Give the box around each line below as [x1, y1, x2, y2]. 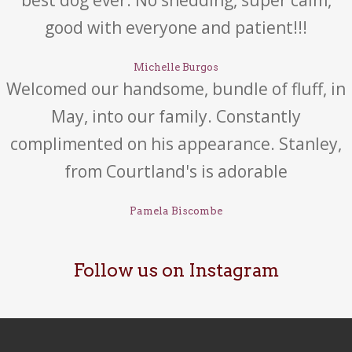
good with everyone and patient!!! [45, 16, 307, 38]
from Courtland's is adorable [64, 160, 288, 182]
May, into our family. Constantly [51, 105, 301, 127]
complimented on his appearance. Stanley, [10, 133, 342, 155]
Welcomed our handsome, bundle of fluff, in [6, 78, 346, 100]
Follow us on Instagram [73, 259, 279, 281]
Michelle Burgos [134, 61, 218, 73]
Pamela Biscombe [130, 205, 222, 217]
